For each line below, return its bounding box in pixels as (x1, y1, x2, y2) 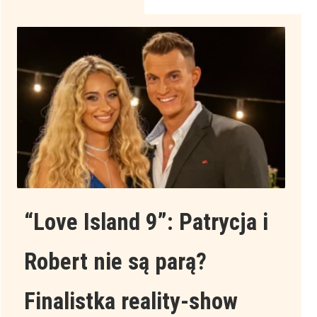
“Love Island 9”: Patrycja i (23, 208, 268, 236)
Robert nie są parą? (23, 248, 207, 276)
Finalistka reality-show (23, 287, 238, 316)
